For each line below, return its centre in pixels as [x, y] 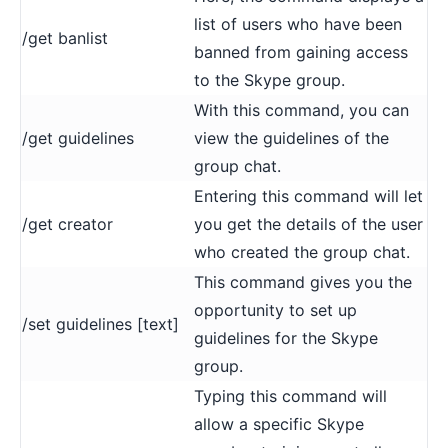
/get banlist [65, 37]
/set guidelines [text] [100, 323]
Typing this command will [290, 395]
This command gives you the [303, 281]
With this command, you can [301, 109]
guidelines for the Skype [286, 337]
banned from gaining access [301, 51]
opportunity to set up [275, 309]
